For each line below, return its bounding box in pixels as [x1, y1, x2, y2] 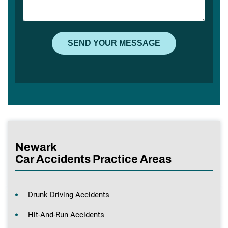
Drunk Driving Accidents [28, 190, 109, 199]
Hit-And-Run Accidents [28, 210, 104, 219]
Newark [15, 140, 57, 153]
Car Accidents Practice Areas [15, 153, 172, 165]
